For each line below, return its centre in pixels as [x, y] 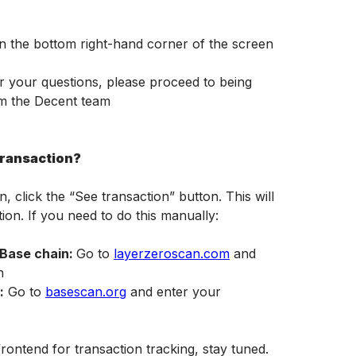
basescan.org [86, 292]
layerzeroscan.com [172, 253]
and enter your [174, 292]
